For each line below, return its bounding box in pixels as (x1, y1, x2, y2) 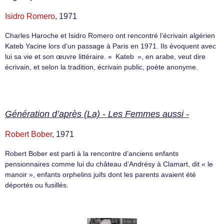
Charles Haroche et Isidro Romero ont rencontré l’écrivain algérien (5, 31, 215, 39)
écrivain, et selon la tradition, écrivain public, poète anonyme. (5, 62, 198, 71)
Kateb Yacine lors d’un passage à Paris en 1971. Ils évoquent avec (5, 41, 216, 50)
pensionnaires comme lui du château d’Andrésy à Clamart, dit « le (5, 160, 213, 168)
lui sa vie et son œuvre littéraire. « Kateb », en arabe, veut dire (5, 52, 205, 60)
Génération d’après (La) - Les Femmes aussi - (5, 109, 189, 119)
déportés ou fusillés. (5, 181, 68, 189)
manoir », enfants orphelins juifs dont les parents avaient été (5, 170, 196, 179)
